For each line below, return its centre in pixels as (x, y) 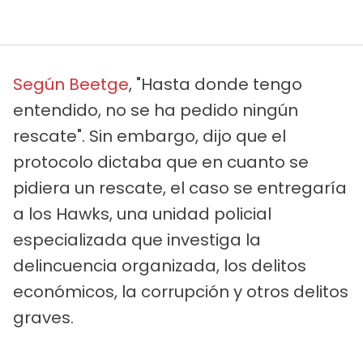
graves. (43, 317)
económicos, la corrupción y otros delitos (181, 291)
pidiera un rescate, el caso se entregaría (180, 188)
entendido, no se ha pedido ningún (156, 110)
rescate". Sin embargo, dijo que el (149, 136)
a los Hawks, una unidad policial (142, 214)
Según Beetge (71, 84)
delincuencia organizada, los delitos (160, 265)
